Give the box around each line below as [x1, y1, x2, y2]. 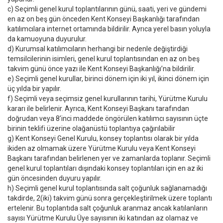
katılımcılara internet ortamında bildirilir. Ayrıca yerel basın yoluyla [7, 25, 211, 33]
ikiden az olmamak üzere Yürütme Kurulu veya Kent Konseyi [7, 144, 196, 152]
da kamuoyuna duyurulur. [7, 35, 88, 43]
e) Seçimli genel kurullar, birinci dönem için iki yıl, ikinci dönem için [7, 75, 209, 83]
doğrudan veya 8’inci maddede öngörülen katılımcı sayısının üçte [7, 114, 208, 122]
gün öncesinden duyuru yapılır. [7, 174, 103, 182]
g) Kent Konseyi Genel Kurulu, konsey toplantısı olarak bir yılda [7, 134, 199, 142]
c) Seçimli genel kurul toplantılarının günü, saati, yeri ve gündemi [7, 5, 207, 13]
